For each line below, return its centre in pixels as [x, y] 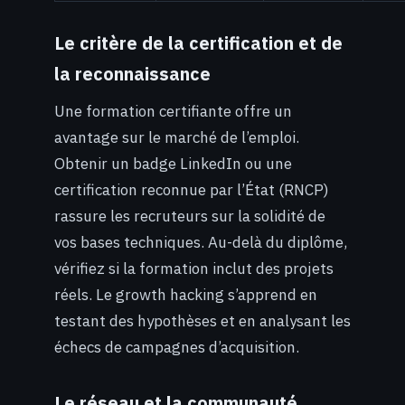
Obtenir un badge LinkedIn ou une [173, 164]
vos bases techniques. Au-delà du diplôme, [201, 243]
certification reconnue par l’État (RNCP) [192, 190]
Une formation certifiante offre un [173, 112]
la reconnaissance [132, 74]
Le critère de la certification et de [198, 43]
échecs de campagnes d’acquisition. [177, 348]
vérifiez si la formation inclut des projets [194, 269]
